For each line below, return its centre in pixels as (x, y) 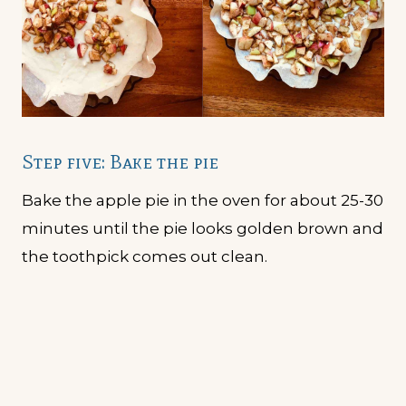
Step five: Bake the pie (120, 161)
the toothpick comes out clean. (145, 256)
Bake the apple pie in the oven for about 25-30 (203, 200)
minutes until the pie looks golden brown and (203, 228)
